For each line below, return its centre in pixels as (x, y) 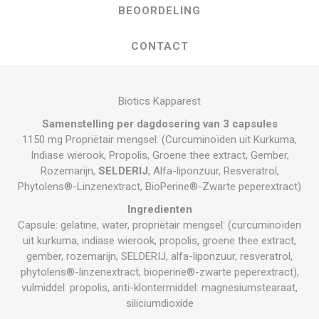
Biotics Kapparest (159, 101)
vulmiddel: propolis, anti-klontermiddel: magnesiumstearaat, (159, 287)
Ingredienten (159, 209)
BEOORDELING (159, 10)
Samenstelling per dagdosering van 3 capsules (159, 124)
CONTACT (159, 46)
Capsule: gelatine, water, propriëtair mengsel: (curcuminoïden (159, 225)
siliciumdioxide (159, 303)
